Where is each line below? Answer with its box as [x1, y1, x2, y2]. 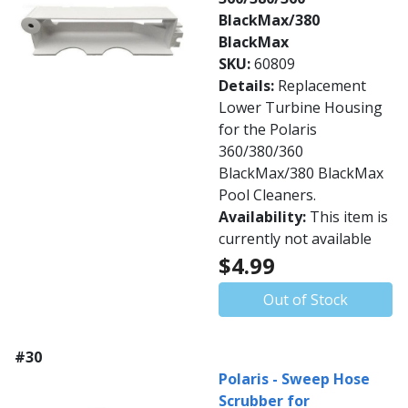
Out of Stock [263, 290, 348, 311]
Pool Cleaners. [219, 185, 316, 206]
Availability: [219, 207, 310, 228]
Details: [219, 76, 278, 97]
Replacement [278, 76, 366, 97]
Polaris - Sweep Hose [219, 369, 370, 390]
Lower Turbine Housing [219, 97, 382, 118]
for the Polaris [219, 119, 317, 140]
